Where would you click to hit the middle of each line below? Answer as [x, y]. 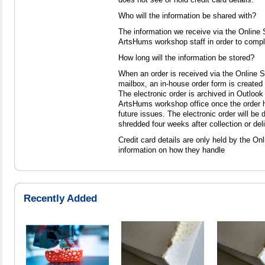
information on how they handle [172, 150]
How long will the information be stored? [186, 57]
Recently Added [60, 198]
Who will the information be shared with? [187, 15]
